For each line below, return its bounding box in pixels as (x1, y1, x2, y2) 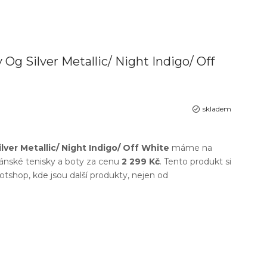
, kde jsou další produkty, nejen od (29, 170, 168, 181)
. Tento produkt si (160, 156, 231, 167)
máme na (169, 142, 212, 153)
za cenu (84, 156, 122, 167)
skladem (203, 104, 231, 113)
